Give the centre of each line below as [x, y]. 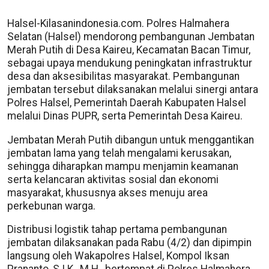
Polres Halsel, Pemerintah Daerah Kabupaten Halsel [127, 103]
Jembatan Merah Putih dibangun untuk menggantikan [131, 140]
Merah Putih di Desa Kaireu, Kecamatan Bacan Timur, [129, 50]
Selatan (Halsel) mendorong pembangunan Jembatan [131, 37]
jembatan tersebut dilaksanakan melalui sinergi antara [133, 89]
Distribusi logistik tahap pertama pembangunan [117, 229]
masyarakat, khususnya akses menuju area [107, 192]
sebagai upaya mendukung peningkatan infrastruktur [130, 63]
